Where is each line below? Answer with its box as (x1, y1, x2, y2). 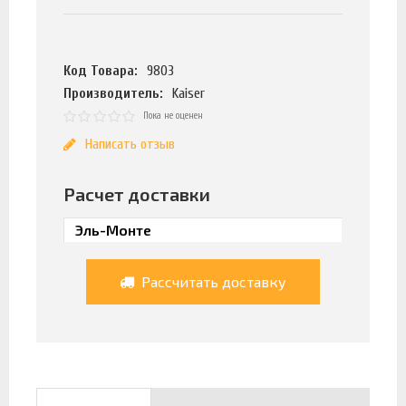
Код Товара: (63, 63, 138, 80)
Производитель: (63, 85, 163, 102)
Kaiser (172, 85, 206, 102)
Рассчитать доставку (137, 272, 286, 290)
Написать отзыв (84, 136, 175, 153)
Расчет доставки (63, 183, 210, 206)
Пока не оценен (143, 110, 204, 122)
